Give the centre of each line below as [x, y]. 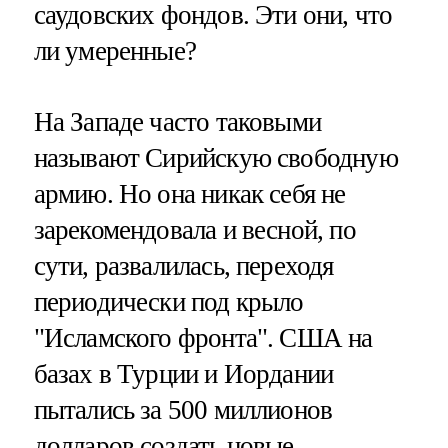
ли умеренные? [114, 51]
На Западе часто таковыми [177, 122]
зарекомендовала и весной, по [194, 230]
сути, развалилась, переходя [183, 266]
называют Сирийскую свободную [215, 158]
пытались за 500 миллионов [183, 410]
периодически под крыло [168, 302]
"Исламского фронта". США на [203, 338]
